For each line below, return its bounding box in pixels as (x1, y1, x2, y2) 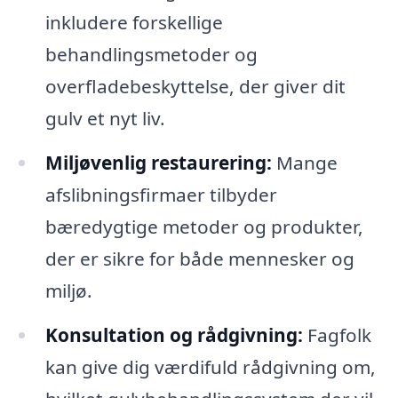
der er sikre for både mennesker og (44, 245, 354, 271)
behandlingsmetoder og (44, 41, 258, 67)
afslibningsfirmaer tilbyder (44, 181, 277, 207)
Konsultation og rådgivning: (44, 322, 303, 347)
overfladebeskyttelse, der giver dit (44, 73, 346, 99)
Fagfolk (302, 322, 371, 347)
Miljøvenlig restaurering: (44, 149, 272, 175)
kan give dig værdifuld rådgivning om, (44, 354, 376, 379)
